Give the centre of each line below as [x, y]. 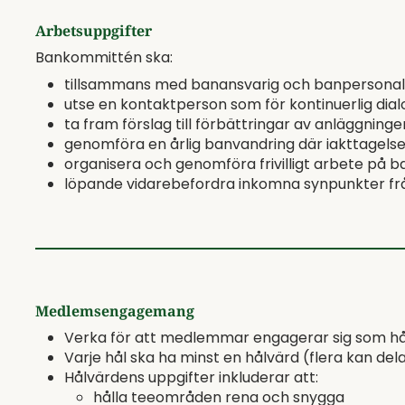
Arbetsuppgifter [94, 31]
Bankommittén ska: [104, 57]
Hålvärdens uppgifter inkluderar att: [191, 377]
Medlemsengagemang [115, 311]
